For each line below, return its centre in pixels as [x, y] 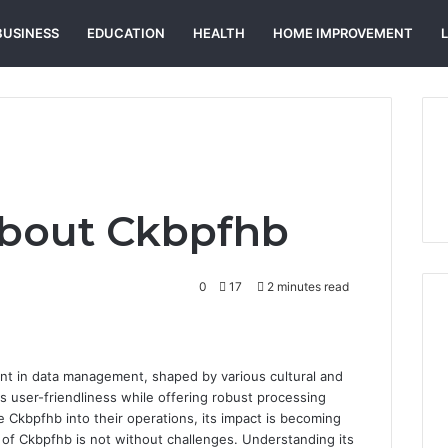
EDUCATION [126, 33]
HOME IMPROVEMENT [343, 33]
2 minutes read [307, 286]
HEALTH [219, 33]
